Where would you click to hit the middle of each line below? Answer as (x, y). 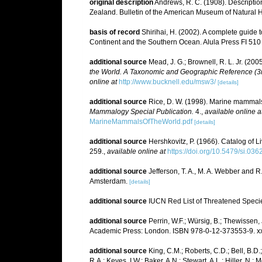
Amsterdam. (108, 181)
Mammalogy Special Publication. (141, 112)
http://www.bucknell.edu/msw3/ (167, 82)
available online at (136, 151)
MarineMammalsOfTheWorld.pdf (141, 122)
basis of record (114, 32)
